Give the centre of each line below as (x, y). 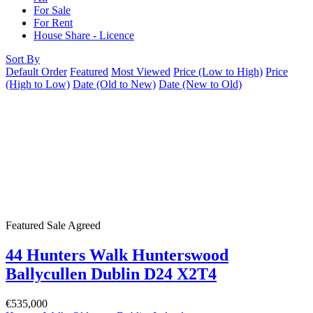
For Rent (53, 23)
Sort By (23, 59)
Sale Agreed (74, 226)
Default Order (36, 72)
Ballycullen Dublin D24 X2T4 (111, 274)
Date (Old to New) (114, 85)
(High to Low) (38, 85)
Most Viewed (141, 72)
